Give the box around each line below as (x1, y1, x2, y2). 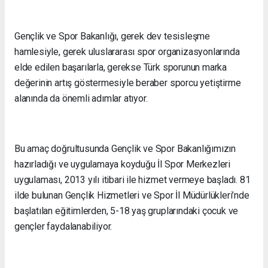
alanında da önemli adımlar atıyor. (14, 92, 148, 104)
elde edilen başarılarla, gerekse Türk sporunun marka (14, 61, 227, 73)
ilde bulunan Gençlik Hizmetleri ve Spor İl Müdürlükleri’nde (14, 189, 249, 201)
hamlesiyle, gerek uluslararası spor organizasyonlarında (14, 45, 240, 57)
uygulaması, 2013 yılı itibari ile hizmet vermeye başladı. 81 (14, 173, 251, 185)
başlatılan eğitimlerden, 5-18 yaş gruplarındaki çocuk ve (14, 205, 239, 217)
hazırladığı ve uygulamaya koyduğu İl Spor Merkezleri (14, 158, 231, 170)
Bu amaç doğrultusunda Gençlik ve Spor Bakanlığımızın (14, 142, 236, 154)
